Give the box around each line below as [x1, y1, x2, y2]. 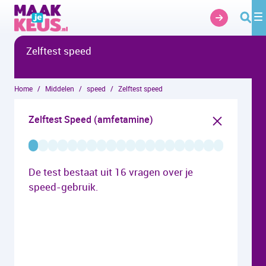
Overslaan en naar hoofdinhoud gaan [4, 4, 163, 17]
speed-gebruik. [28, 180, 99, 194]
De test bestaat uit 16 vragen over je [28, 165, 193, 179]
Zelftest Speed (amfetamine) [28, 113, 153, 126]
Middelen [45, 84, 74, 93]
